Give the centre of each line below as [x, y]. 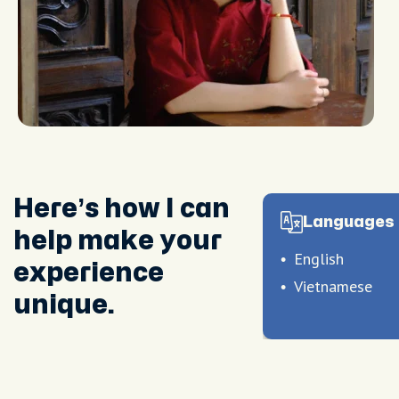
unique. [64, 305]
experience [89, 273]
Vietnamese [333, 286]
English [319, 259]
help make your [118, 241]
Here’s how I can [122, 209]
